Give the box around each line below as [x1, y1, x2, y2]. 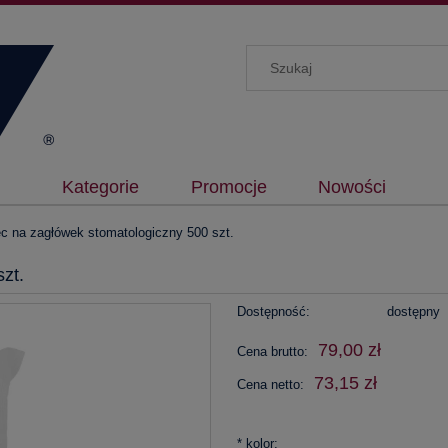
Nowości [317, 177, 386, 197]
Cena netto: [236, 377, 304, 393]
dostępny [387, 304, 441, 320]
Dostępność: [236, 304, 310, 320]
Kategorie [62, 177, 140, 197]
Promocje [190, 177, 267, 197]
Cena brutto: [236, 344, 308, 360]
